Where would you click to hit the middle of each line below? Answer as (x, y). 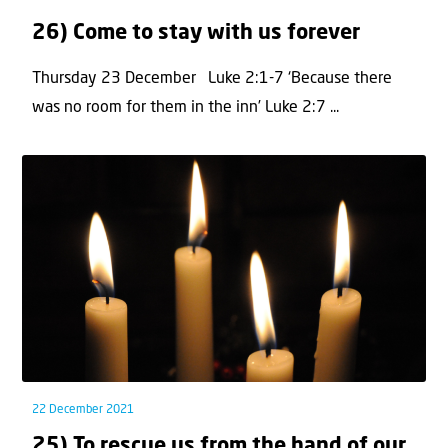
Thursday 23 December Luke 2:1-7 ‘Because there (212, 79)
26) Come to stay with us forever (196, 33)
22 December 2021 (83, 409)
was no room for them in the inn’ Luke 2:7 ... (185, 108)
